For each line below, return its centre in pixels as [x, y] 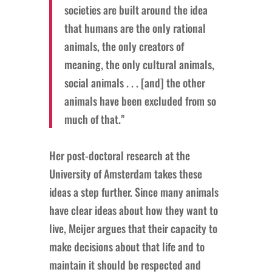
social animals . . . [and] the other [134, 82]
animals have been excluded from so [140, 100]
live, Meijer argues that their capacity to [133, 228]
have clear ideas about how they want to [133, 210]
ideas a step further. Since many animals [134, 192]
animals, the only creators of [124, 46]
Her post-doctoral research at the [119, 155]
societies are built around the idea [136, 9]
